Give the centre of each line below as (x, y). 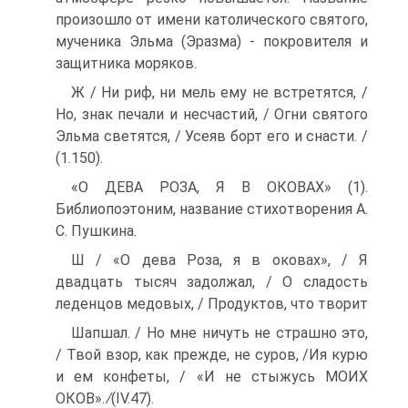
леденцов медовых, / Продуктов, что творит (212, 303)
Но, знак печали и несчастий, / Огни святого (212, 114)
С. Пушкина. (96, 230)
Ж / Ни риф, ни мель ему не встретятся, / (219, 92)
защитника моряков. (126, 63)
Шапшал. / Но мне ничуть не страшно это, (219, 332)
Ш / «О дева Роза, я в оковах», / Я (219, 260)
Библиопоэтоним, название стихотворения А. (212, 209)
